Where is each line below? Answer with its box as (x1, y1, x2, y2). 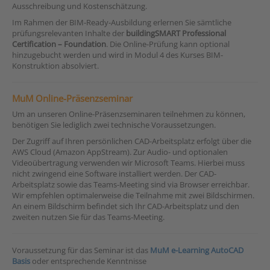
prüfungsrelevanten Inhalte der (12, 28, 126, 39)
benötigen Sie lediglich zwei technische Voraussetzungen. (12, 119, 216, 130)
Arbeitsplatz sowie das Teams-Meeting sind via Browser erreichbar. (12, 179, 250, 190)
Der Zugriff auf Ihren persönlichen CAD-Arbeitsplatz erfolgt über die (12, 136, 251, 146)
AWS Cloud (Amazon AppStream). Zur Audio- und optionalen (12, 146, 228, 157)
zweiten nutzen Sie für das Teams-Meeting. (12, 212, 165, 222)
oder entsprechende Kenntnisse (30, 256, 146, 266)
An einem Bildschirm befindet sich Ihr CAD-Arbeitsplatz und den (12, 201, 239, 212)
